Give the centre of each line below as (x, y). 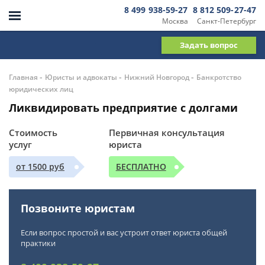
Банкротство (219, 77)
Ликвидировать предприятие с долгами (123, 108)
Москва (175, 21)
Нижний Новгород (157, 77)
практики (38, 243)
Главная (23, 77)
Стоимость (33, 132)
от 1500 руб (40, 167)
